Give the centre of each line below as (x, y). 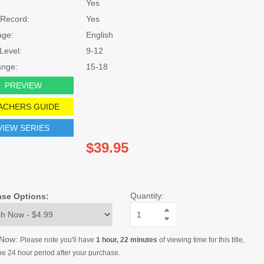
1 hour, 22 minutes (126, 240)
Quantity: (147, 195)
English (99, 34)
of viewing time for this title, (201, 240)
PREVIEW (24, 85)
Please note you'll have (58, 240)
